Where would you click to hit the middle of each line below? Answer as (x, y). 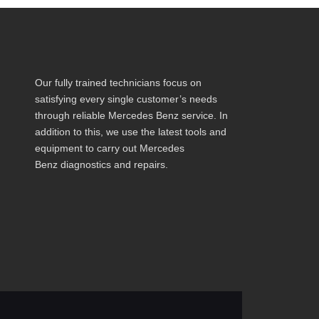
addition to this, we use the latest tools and (131, 131)
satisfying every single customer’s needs (126, 99)
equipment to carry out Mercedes (110, 148)
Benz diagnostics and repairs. (102, 164)
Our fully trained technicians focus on (119, 82)
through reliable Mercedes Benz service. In (132, 115)
